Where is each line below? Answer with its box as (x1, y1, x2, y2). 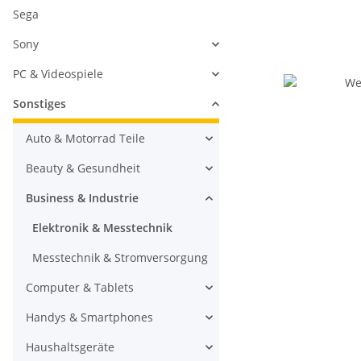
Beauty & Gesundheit (26, 160, 140, 176)
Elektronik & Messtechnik (32, 220, 172, 235)
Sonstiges (13, 96, 66, 111)
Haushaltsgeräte (26, 339, 114, 355)
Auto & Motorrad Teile (26, 131, 145, 146)
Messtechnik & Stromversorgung (32, 250, 208, 265)
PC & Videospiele (13, 66, 103, 81)
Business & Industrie (26, 190, 139, 205)
